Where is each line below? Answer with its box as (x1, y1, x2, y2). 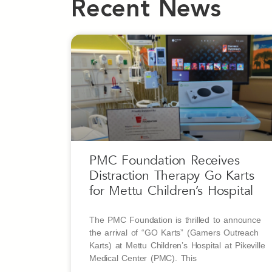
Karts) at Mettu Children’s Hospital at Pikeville (89, 240, 265, 251)
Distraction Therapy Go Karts (89, 167, 254, 185)
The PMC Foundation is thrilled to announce (89, 215, 261, 225)
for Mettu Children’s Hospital (89, 182, 254, 200)
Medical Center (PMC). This (89, 253, 197, 263)
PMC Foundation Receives (89, 152, 240, 170)
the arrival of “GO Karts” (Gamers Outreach (89, 228, 259, 238)
